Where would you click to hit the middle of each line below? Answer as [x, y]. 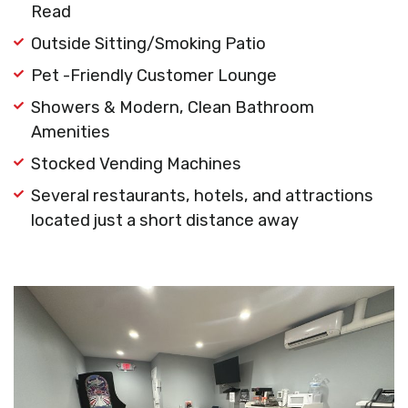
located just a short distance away [164, 221]
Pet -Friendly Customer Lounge [153, 76]
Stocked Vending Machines [136, 164]
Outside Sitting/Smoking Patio [148, 44]
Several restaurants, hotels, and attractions [202, 196]
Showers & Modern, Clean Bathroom [172, 108]
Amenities [70, 133]
